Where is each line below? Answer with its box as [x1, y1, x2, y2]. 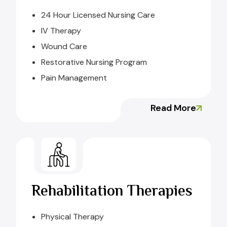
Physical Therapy [41, 211, 104, 222]
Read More [150, 102, 196, 115]
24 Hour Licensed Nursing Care [41, 10, 155, 21]
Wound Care [41, 41, 87, 52]
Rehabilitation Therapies [31, 180, 193, 204]
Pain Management [41, 72, 107, 84]
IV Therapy [41, 25, 81, 36]
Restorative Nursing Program [41, 57, 147, 68]
